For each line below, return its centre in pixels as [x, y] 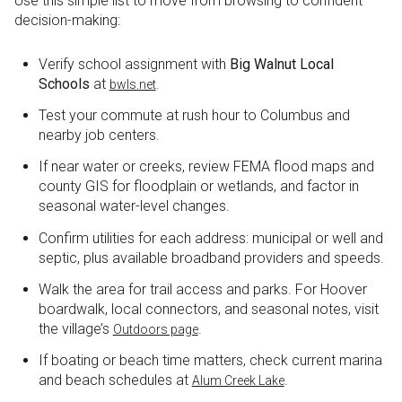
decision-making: [67, 21]
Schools [64, 83]
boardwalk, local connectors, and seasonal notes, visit [208, 310]
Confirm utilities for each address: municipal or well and [210, 238]
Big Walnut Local [281, 64]
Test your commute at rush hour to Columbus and [194, 116]
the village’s [75, 329]
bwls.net [132, 84]
